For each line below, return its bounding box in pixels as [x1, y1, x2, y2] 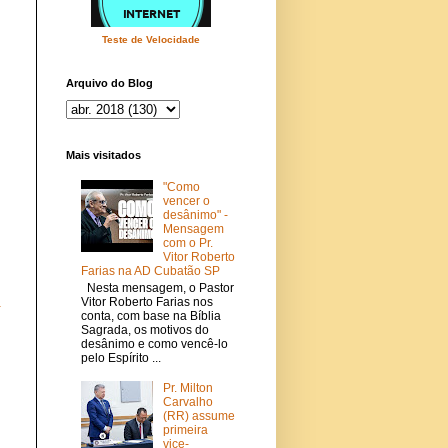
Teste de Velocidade [102, 33, 200, 45]
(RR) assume [162, 409, 235, 424]
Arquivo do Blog [66, 76, 153, 89]
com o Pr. [162, 236, 213, 251]
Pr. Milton [162, 381, 213, 396]
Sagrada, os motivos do [81, 322, 209, 337]
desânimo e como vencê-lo [81, 336, 228, 351]
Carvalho [162, 395, 213, 410]
